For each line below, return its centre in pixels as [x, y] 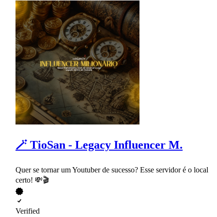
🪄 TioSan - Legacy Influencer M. [99, 145]
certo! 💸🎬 [32, 180]
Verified [28, 211]
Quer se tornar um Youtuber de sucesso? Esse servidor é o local [112, 170]
